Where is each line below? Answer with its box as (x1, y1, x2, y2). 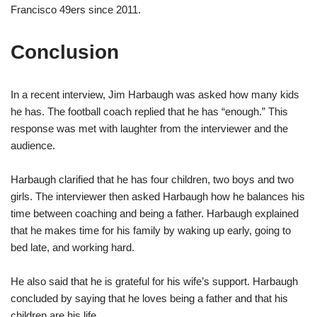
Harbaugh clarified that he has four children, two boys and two (11, 173, 294, 185)
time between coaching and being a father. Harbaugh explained (11, 207, 299, 219)
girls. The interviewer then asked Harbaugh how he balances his (11, 190, 305, 202)
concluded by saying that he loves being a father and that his (11, 292, 288, 304)
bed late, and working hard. (11, 241, 134, 253)
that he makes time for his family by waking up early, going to (11, 224, 291, 236)
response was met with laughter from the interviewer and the (11, 122, 288, 134)
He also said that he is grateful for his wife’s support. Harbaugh (11, 275, 298, 287)
